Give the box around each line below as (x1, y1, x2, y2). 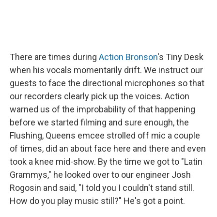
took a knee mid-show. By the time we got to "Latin (10, 156, 202, 167)
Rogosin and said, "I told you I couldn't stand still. (10, 182, 194, 193)
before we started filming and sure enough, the (10, 117, 189, 127)
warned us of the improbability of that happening (10, 104, 195, 114)
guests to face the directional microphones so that (10, 77, 204, 88)
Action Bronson (99, 51, 157, 62)
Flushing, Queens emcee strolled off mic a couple (10, 130, 200, 140)
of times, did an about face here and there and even (10, 143, 206, 154)
